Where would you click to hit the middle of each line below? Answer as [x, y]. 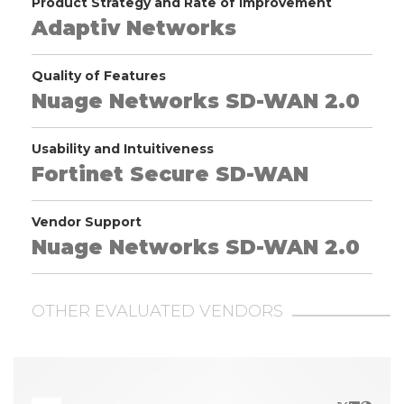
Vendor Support [87, 222]
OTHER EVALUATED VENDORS [157, 311]
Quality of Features [99, 76]
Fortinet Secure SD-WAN [170, 174]
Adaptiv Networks [134, 28]
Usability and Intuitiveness [123, 149]
